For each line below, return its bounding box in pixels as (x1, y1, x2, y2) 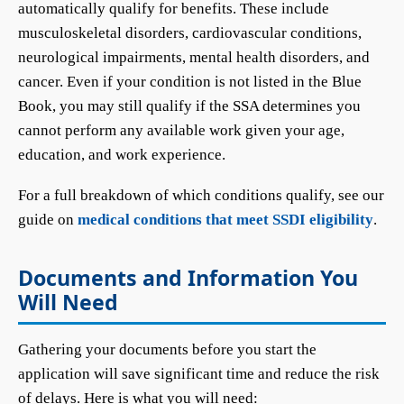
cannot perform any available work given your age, (18, 122, 344, 139)
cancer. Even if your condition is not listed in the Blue (18, 73, 362, 90)
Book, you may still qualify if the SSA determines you (18, 97, 361, 115)
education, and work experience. (18, 146, 225, 163)
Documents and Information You (18, 263, 358, 292)
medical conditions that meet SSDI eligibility (78, 211, 373, 228)
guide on (18, 211, 78, 228)
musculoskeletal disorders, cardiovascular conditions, (18, 24, 362, 41)
